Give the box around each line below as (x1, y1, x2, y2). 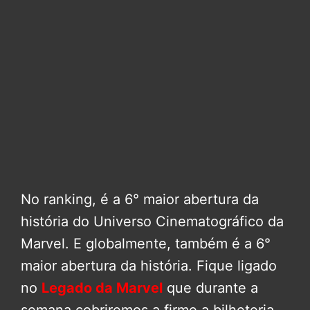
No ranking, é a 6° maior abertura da (21, 191, 259, 208)
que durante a (163, 280, 258, 297)
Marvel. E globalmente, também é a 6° (21, 235, 271, 253)
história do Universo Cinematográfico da (21, 213, 284, 230)
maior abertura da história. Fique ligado (21, 257, 277, 275)
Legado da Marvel (42, 280, 163, 297)
